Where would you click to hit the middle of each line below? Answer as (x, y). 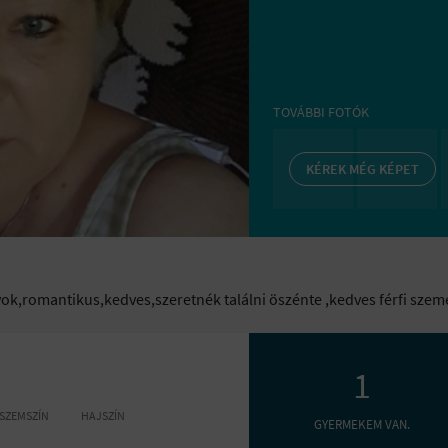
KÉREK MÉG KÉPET (362, 169)
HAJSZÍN (103, 415)
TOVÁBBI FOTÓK (321, 112)
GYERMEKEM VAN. (361, 424)
